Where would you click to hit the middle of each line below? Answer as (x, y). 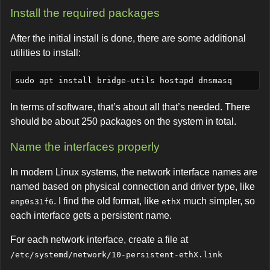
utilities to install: (46, 53)
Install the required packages (85, 13)
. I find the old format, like (108, 201)
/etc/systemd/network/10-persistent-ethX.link (116, 254)
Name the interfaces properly (85, 146)
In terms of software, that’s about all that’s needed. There (130, 107)
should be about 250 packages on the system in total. (123, 122)
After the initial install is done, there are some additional (128, 39)
